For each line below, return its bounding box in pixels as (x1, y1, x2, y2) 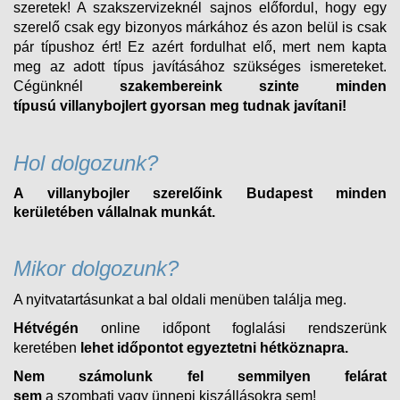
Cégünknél (13, 78, 120, 94)
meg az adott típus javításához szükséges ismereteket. (13, 58, 387, 74)
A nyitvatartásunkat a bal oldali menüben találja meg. (13, 291, 346, 307)
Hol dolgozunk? (13, 150, 158, 175)
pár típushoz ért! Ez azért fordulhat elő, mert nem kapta (13, 38, 387, 54)
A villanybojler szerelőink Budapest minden (13, 185, 387, 201)
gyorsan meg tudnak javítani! (150, 97, 346, 113)
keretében (13, 339, 80, 355)
